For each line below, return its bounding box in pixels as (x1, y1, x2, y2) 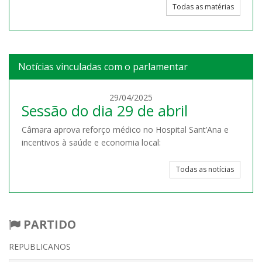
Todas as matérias (173, 2, 234, 12)
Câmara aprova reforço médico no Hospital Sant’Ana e (22, 124, 229, 136)
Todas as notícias (176, 164, 234, 175)
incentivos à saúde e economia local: (22, 137, 161, 149)
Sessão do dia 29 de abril (22, 101, 188, 121)
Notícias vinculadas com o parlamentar (18, 60, 188, 74)
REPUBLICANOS (9, 241, 71, 253)
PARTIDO (23, 216, 76, 233)
